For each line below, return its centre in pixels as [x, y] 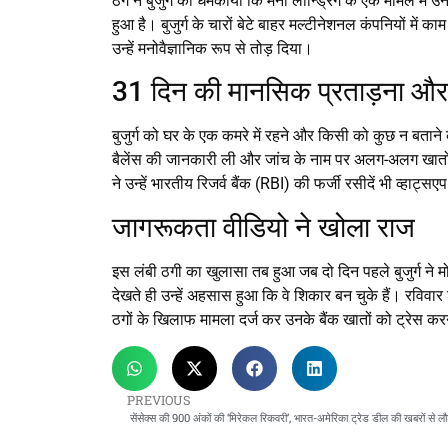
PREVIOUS [159, 400]
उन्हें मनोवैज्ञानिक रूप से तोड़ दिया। [212, 48]
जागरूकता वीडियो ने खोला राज [263, 227]
